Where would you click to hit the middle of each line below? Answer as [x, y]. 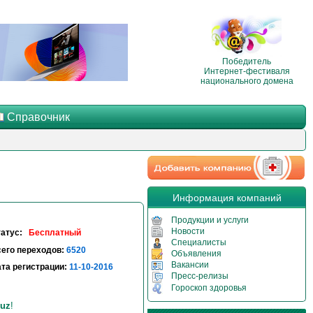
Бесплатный [55, 233]
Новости [188, 232]
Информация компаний [227, 198]
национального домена [247, 81]
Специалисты [199, 243]
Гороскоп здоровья [209, 287]
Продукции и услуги [210, 220]
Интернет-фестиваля [247, 71]
